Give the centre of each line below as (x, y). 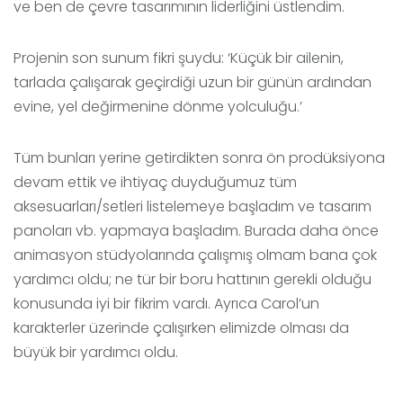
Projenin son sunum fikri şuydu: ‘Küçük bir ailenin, (179, 58)
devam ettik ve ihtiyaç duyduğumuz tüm (155, 183)
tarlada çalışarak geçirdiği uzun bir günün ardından (193, 83)
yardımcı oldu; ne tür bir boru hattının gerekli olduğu (193, 280)
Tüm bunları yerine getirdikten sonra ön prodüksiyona (199, 158)
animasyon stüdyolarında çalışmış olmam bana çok (195, 255)
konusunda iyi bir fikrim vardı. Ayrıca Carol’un (166, 304)
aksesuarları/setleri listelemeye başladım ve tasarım (193, 207)
